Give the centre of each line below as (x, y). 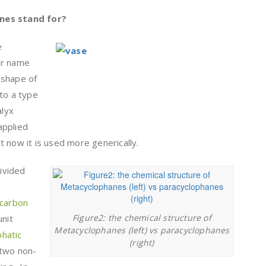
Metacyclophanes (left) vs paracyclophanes (142, 230)
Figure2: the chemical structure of (142, 217)
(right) (142, 242)
